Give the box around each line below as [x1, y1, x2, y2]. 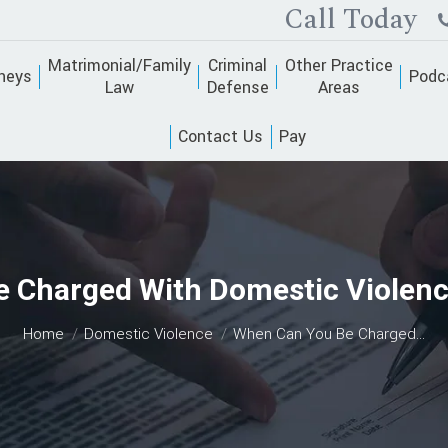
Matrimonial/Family [47, 53, 191, 77]
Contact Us [178, 124, 264, 148]
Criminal [208, 53, 268, 77]
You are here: [173, 298, 275, 324]
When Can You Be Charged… [232, 323, 426, 345]
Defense [206, 75, 269, 99]
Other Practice [284, 53, 393, 77]
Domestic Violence [83, 323, 213, 345]
